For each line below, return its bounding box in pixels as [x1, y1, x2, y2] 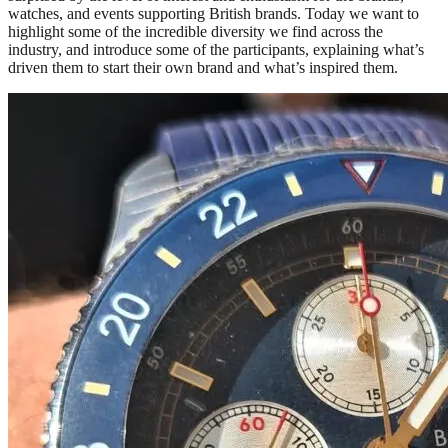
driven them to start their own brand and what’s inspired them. [8, 59, 398, 77]
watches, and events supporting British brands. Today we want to [8, 5, 419, 23]
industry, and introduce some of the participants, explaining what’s [8, 41, 424, 59]
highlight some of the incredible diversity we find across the [8, 23, 383, 41]
